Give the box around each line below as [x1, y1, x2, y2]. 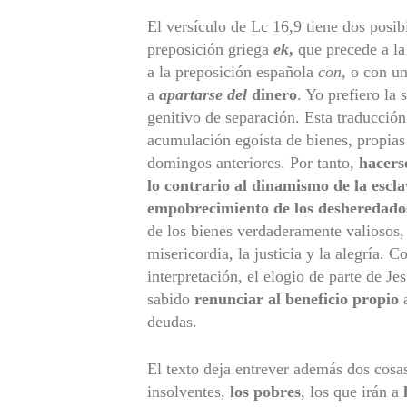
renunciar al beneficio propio [194, 289, 399, 308]
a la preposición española [147, 62, 318, 81]
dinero [252, 84, 297, 104]
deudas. [147, 312, 197, 331]
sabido [147, 289, 194, 308]
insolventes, [147, 382, 230, 401]
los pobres [230, 382, 301, 401]
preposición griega [147, 39, 273, 58]
